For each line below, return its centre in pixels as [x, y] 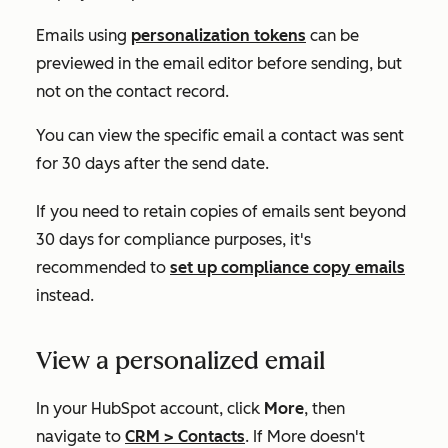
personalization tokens [218, 35]
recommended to [103, 267]
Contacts [211, 436]
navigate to [80, 436]
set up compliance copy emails [287, 267]
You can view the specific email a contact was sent [220, 135]
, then [324, 408]
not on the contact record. [134, 91]
